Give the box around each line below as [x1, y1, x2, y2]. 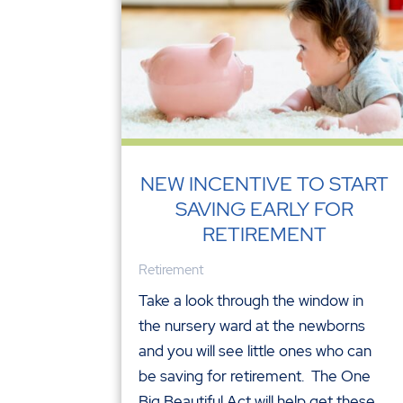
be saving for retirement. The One [139, 365, 372, 386]
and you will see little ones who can [139, 340, 372, 361]
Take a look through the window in [139, 290, 364, 310]
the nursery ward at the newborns [139, 315, 366, 336]
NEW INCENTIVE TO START [139, 170, 389, 197]
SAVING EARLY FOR [175, 195, 354, 222]
